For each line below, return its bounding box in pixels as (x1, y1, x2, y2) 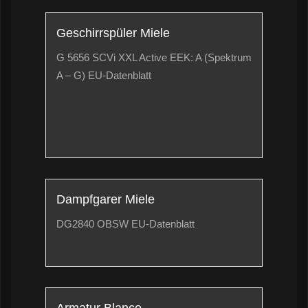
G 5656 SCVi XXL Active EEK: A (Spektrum (56, 51, 252, 63)
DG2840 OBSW (56, 217, 131, 230)
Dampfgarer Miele (56, 192, 155, 207)
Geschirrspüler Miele (56, 26, 170, 41)
